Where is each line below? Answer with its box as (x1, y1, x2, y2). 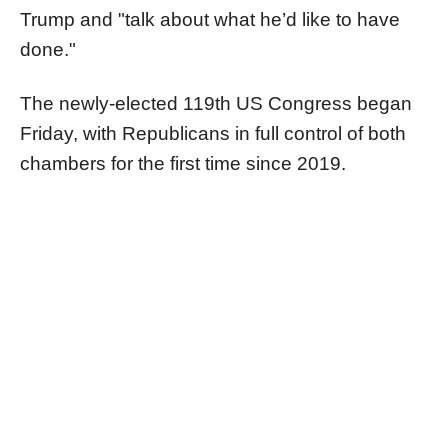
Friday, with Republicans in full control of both (20, 122, 406, 144)
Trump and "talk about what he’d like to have (20, 8, 400, 30)
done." (20, 38, 76, 60)
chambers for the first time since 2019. (20, 152, 346, 174)
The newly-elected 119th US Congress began (20, 92, 412, 114)
